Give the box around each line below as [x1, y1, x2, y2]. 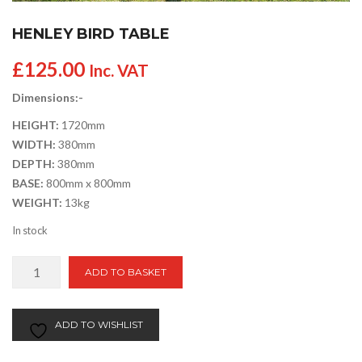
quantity [11, 315, 58, 330]
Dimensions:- [12, 90, 83, 104]
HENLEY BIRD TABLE [12, 24, 170, 43]
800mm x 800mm [46, 175, 131, 190]
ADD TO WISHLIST [55, 318, 143, 330]
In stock [12, 223, 48, 237]
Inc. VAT [89, 60, 149, 80]
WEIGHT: [12, 195, 62, 209]
